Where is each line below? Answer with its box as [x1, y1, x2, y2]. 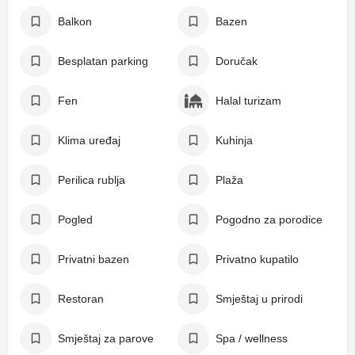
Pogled [58, 213, 93, 226]
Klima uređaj [58, 134, 120, 147]
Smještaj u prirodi [216, 292, 303, 305]
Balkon [58, 15, 92, 28]
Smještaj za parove [58, 332, 154, 345]
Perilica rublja [58, 174, 125, 186]
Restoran [58, 292, 104, 305]
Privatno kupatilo [216, 253, 299, 265]
